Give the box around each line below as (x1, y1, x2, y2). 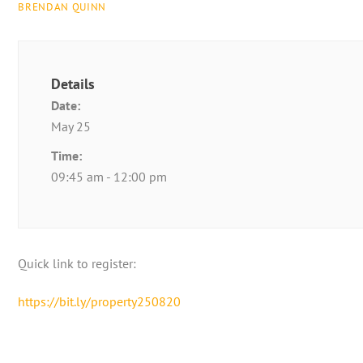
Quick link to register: (18, 255, 137, 272)
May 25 (51, 118, 92, 135)
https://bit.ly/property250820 (18, 293, 181, 310)
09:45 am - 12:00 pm (51, 169, 168, 186)
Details (51, 75, 96, 94)
